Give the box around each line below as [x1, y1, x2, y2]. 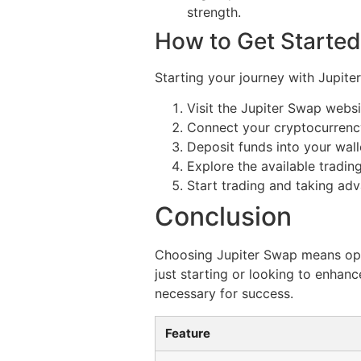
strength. [187, 3, 241, 20]
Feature [165, 326, 210, 342]
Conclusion [155, 201, 292, 233]
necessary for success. [155, 285, 293, 302]
